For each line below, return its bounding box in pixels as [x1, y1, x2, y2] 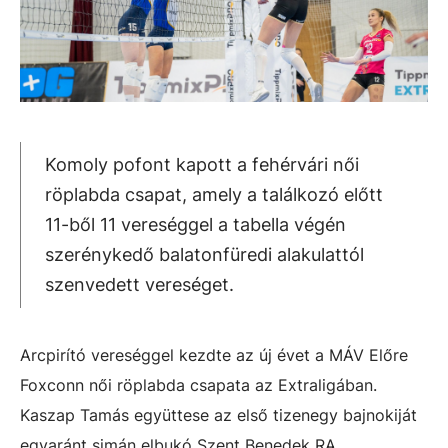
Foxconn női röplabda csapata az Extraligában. [20, 374, 377, 395]
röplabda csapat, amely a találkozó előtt [45, 183, 383, 205]
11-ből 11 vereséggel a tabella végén [45, 213, 346, 235]
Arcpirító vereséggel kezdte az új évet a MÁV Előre [20, 344, 408, 365]
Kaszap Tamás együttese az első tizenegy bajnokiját [20, 404, 417, 425]
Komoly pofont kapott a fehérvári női [45, 153, 359, 175]
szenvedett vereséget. [45, 273, 234, 295]
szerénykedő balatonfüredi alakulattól [45, 243, 364, 265]
